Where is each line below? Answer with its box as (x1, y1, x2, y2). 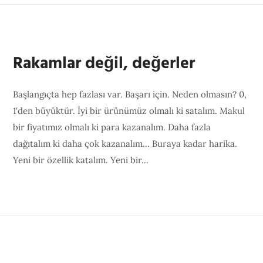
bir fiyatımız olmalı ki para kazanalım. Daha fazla (13, 122, 211, 133)
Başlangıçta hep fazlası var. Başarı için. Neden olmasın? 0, (13, 89, 247, 100)
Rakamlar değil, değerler (13, 50, 195, 77)
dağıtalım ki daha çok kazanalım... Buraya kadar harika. (13, 138, 238, 149)
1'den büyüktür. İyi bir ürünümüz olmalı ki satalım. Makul (13, 105, 245, 116)
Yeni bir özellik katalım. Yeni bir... (13, 154, 149, 166)
